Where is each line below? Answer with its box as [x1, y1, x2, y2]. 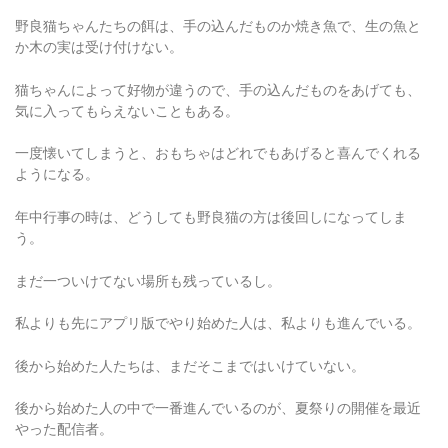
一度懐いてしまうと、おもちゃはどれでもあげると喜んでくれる [15, 119, 421, 138]
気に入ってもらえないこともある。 [15, 76, 239, 95]
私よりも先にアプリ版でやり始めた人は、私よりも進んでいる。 [15, 289, 421, 308]
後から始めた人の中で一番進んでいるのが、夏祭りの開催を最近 [15, 374, 421, 393]
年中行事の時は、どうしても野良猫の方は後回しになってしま [15, 183, 407, 202]
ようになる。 [15, 140, 99, 159]
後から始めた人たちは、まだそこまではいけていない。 [15, 331, 365, 350]
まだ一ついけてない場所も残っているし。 [15, 246, 281, 265]
